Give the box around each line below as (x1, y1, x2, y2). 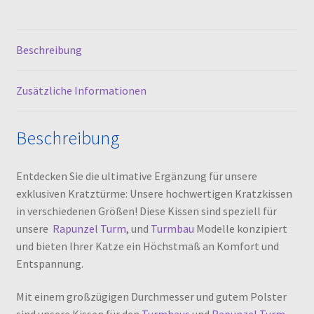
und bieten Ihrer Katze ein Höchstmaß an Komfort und (15, 238, 279, 253)
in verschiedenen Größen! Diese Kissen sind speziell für (15, 203, 277, 218)
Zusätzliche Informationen (15, 83, 146, 98)
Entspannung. (15, 256, 83, 271)
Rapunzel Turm (52, 221, 126, 235)
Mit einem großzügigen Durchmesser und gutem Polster (15, 289, 287, 304)
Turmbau (150, 221, 194, 235)
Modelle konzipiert (193, 221, 287, 235)
